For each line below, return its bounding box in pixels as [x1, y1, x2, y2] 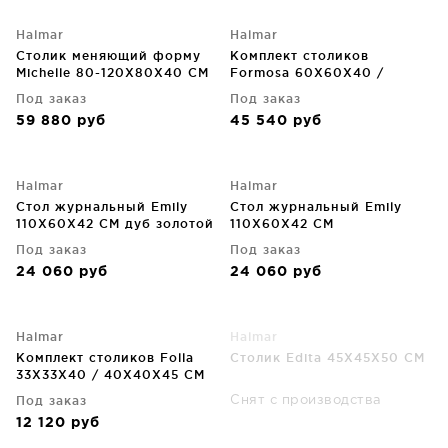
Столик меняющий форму [16, 49, 201, 62]
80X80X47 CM [230, 83, 331, 96]
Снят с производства [230, 395, 382, 406]
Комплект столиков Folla [16, 351, 194, 364]
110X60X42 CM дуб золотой [16, 217, 214, 230]
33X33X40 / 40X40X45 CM [16, 368, 205, 381]
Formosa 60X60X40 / [230, 66, 384, 79]
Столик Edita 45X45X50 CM [230, 351, 425, 364]
